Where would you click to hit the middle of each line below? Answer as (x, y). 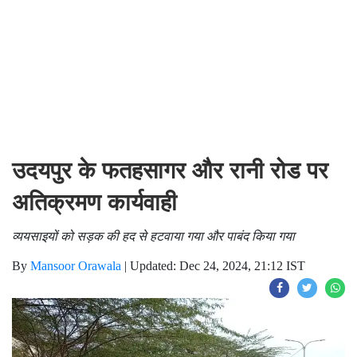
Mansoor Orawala (76, 266)
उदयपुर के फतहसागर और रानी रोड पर (170, 171)
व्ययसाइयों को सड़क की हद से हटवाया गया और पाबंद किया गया (153, 235)
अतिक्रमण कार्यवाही (94, 202)
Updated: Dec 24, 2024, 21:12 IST (218, 266)
